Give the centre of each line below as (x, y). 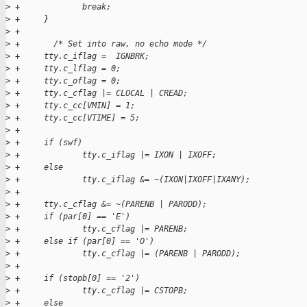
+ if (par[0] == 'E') (70, 217)
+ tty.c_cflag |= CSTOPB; (99, 291)
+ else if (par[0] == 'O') (82, 242)
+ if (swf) (46, 143)
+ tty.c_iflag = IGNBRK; (80, 57)
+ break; (61, 7)
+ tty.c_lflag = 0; (65, 69)
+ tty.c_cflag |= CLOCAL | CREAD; (99, 94)
